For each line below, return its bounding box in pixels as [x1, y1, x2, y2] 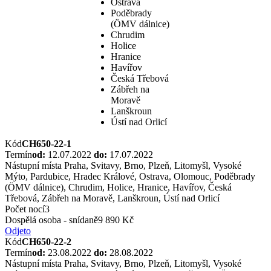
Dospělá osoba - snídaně [5, 215, 98, 226]
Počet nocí [5, 204, 45, 215]
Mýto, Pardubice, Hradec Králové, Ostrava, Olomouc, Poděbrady [5, 171, 255, 182]
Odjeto [5, 226, 31, 237]
